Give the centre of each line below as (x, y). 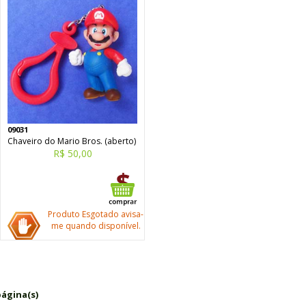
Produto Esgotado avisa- (96, 214)
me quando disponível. (96, 226)
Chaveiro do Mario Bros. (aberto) (72, 141)
